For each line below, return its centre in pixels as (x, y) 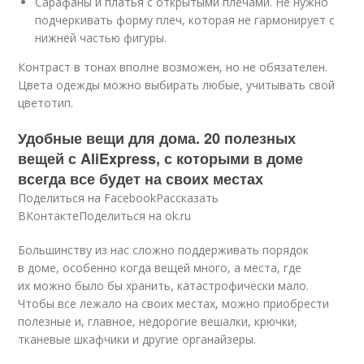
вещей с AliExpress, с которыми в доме (161, 159)
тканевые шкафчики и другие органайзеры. (137, 340)
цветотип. (46, 103)
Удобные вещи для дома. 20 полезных (157, 139)
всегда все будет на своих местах (141, 179)
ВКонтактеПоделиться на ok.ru (105, 216)
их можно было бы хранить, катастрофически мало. (164, 286)
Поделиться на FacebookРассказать (119, 198)
